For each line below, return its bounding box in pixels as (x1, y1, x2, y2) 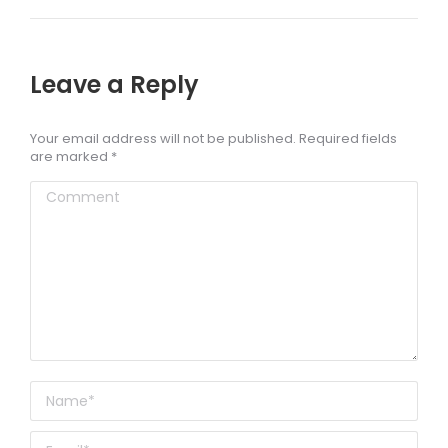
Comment (30, 183, 108, 204)
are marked (30, 147, 111, 166)
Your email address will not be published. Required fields (30, 129, 397, 148)
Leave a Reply (30, 68, 199, 101)
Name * (30, 383, 86, 404)
